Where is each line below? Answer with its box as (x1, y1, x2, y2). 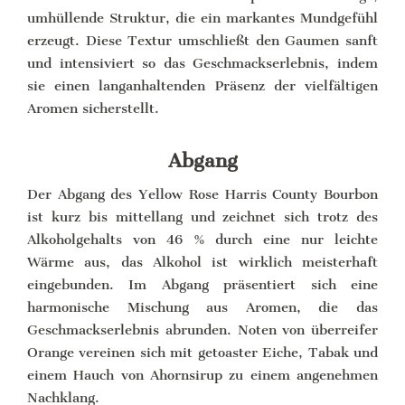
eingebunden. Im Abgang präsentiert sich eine (27, 276, 378, 293)
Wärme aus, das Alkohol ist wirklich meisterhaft (27, 253, 378, 270)
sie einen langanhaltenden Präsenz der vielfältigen (27, 77, 378, 94)
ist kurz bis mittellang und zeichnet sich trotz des (27, 208, 378, 225)
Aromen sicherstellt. (27, 99, 159, 117)
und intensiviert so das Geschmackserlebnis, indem (27, 54, 378, 71)
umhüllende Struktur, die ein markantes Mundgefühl (27, 9, 378, 26)
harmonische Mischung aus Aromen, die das (27, 298, 378, 316)
